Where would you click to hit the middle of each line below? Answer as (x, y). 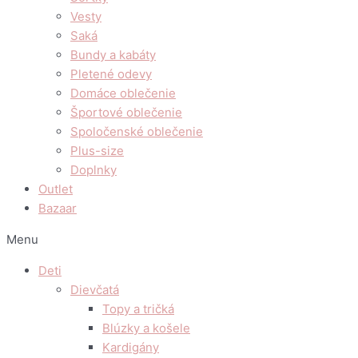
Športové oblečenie (126, 112)
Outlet (56, 189)
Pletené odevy (111, 74)
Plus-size (97, 151)
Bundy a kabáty (113, 55)
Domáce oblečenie (123, 93)
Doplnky (93, 170)
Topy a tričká (138, 309)
